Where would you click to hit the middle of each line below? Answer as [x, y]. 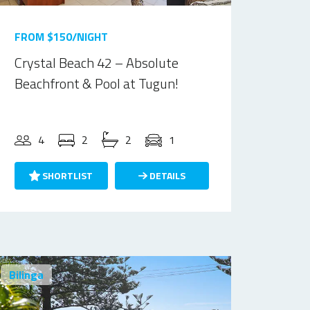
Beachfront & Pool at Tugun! [96, 83]
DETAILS [167, 175]
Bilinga [26, 275]
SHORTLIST [67, 175]
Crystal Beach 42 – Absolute [96, 63]
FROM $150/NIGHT [61, 37]
